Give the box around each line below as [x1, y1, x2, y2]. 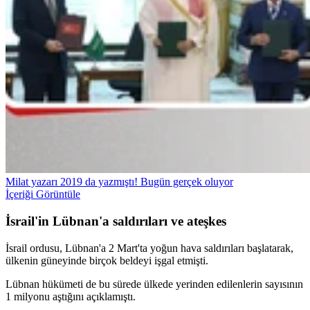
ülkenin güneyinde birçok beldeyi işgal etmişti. [6, 254, 208, 266]
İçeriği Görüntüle [6, 188, 80, 201]
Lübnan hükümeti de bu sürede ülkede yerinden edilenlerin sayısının [6, 277, 303, 290]
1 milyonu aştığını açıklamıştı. [6, 290, 136, 302]
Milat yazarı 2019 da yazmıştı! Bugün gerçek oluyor [6, 176, 233, 188]
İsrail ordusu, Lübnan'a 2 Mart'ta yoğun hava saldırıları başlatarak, [6, 241, 293, 254]
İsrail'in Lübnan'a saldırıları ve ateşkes [6, 214, 226, 229]
